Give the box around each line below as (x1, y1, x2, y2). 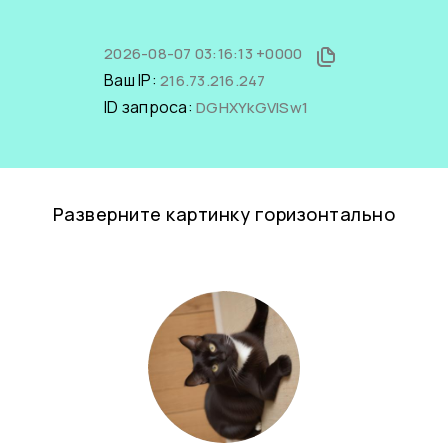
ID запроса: (104, 96, 196, 118)
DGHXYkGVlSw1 (196, 97, 308, 118)
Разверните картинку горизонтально (52, 202, 396, 226)
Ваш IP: (104, 69, 160, 91)
